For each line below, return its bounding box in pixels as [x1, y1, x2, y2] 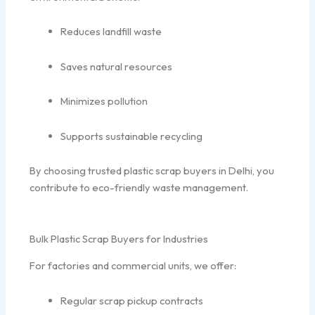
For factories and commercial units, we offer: [30, 259, 237, 273]
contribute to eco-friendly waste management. [30, 181, 249, 195]
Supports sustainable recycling [60, 129, 203, 143]
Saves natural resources [60, 59, 173, 73]
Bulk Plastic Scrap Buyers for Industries [30, 231, 209, 245]
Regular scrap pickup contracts [60, 293, 204, 307]
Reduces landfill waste [60, 25, 162, 39]
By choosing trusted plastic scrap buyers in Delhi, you [30, 164, 275, 178]
